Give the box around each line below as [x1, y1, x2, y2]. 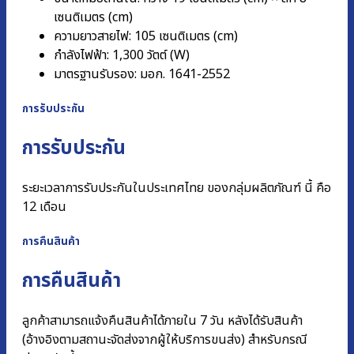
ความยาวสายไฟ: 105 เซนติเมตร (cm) [54, 26, 238, 46]
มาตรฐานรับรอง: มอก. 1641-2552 [54, 64, 230, 84]
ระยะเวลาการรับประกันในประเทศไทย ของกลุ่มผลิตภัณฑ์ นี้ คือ [22, 179, 331, 198]
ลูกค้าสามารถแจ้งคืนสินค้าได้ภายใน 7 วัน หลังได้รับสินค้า [22, 311, 303, 331]
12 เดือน [22, 198, 66, 217]
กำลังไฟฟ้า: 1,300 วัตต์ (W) [54, 45, 190, 65]
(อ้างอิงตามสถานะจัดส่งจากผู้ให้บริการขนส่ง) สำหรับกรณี [22, 330, 307, 350]
